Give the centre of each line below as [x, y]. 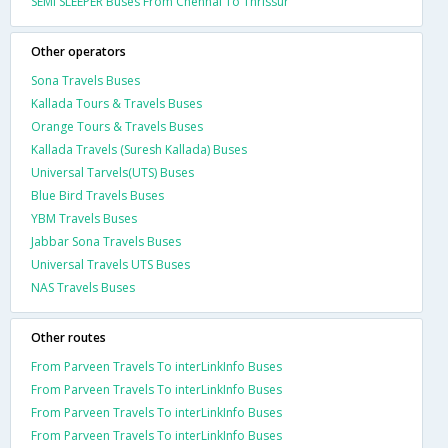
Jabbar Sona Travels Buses [106, 241]
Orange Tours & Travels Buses [117, 126]
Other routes [68, 337]
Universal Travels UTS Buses [110, 264]
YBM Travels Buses [84, 218]
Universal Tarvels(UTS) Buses [112, 172]
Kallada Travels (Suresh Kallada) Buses [139, 149]
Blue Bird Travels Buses [97, 195]
